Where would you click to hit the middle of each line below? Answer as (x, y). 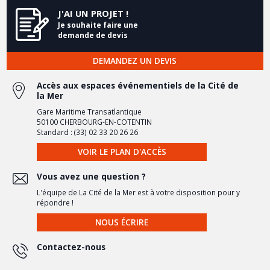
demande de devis (93, 35)
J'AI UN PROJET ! (93, 14)
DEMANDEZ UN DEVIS (135, 61)
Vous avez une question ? (92, 177)
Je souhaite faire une (98, 25)
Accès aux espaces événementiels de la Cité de (138, 86)
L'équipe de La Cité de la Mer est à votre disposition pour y (139, 193)
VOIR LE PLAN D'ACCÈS (122, 152)
